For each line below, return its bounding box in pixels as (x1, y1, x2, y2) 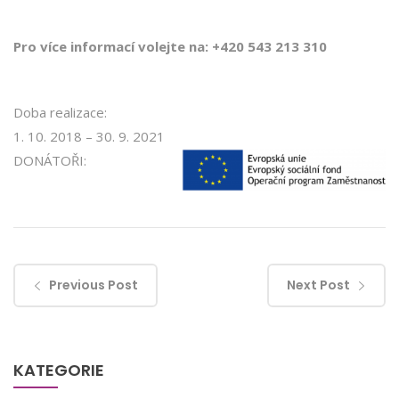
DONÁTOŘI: (13, 151, 86, 170)
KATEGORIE (13, 359, 104, 382)
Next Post (287, 276, 350, 295)
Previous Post (49, 276, 138, 295)
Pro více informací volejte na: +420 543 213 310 (13, 37, 327, 56)
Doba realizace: (13, 103, 107, 122)
